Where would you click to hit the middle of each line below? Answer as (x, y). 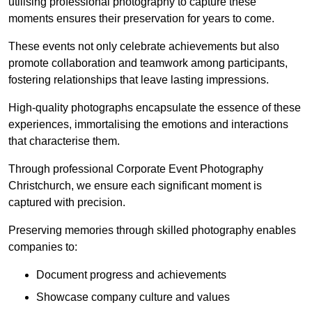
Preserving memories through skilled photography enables (152, 231)
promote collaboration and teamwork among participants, (148, 63)
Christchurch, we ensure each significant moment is (135, 186)
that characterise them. (64, 141)
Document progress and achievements (131, 275)
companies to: (43, 247)
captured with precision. (67, 203)
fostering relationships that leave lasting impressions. (140, 80)
